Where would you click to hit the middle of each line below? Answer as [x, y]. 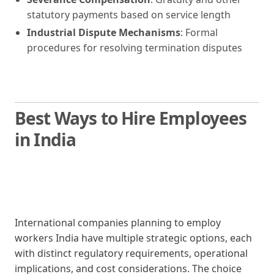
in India [46, 139]
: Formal [199, 32]
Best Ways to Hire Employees [131, 118]
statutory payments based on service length [129, 14]
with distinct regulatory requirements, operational [131, 253]
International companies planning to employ [118, 222]
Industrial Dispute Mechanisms [104, 32]
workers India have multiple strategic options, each [133, 238]
